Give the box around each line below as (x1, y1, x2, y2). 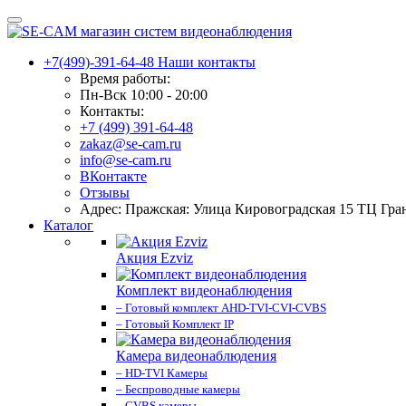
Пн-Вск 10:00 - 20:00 (80, 87, 208, 102)
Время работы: (80, 71, 170, 86)
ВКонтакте (80, 169, 147, 184)
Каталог (43, 217, 93, 233)
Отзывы (80, 185, 130, 200)
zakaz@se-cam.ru (80, 136, 181, 151)
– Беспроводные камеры (116, 382, 240, 396)
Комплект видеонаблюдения (116, 283, 292, 298)
